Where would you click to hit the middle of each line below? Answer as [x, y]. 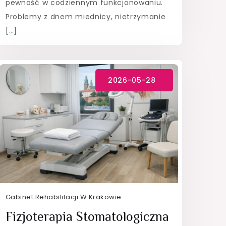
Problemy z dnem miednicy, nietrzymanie [86, 16]
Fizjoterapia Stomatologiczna [87, 216]
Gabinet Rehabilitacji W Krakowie [63, 197]
